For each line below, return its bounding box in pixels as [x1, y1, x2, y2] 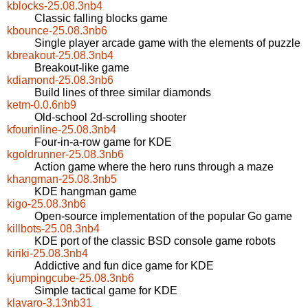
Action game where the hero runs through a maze [34, 161, 274, 173]
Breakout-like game [34, 62, 129, 74]
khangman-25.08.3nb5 [7, 173, 117, 186]
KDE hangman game [34, 186, 137, 198]
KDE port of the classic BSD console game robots [34, 235, 276, 247]
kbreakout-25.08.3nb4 [7, 49, 113, 62]
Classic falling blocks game [34, 12, 168, 25]
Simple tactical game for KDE [34, 285, 177, 297]
